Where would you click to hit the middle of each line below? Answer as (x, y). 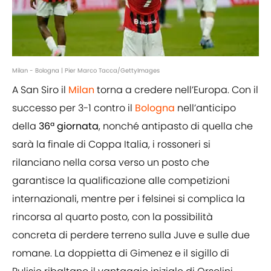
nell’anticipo (205, 108)
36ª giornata (69, 126)
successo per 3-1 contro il (73, 108)
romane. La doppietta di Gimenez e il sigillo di (121, 253)
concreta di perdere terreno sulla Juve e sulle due (131, 235)
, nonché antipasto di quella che (176, 126)
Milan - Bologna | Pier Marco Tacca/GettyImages (86, 71)
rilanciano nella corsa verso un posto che (111, 163)
